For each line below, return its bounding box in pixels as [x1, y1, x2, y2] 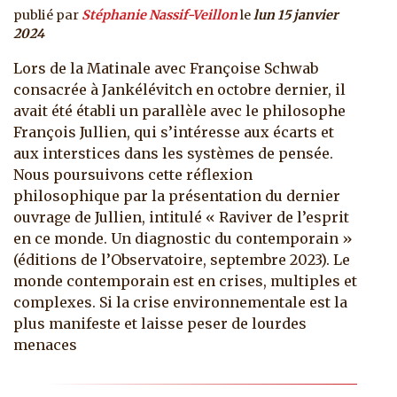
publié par [13, 7, 82, 24]
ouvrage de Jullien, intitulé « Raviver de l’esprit [13, 208, 349, 227]
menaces [13, 336, 77, 354]
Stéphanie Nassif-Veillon [82, 7, 237, 24]
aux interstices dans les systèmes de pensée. [13, 144, 333, 163]
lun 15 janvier [253, 7, 339, 24]
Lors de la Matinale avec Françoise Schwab [13, 59, 318, 78]
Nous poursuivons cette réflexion [13, 166, 253, 184]
